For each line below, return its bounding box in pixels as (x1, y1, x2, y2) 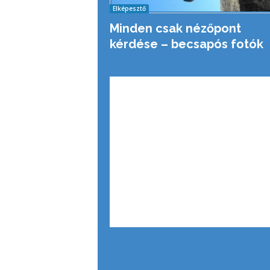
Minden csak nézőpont (109, 20, 241, 36)
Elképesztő (112, 4, 146, 13)
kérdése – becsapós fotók (109, 36, 263, 51)
